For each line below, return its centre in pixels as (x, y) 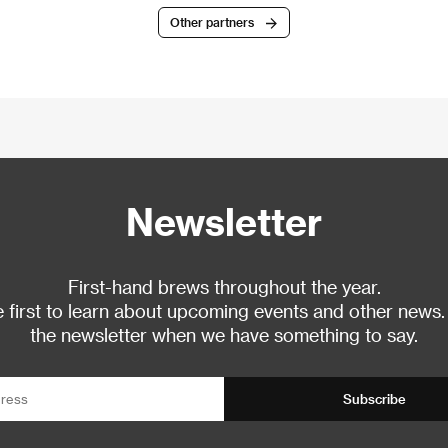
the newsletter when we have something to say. (224, 335)
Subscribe (374, 399)
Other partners (212, 22)
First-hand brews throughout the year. (224, 287)
